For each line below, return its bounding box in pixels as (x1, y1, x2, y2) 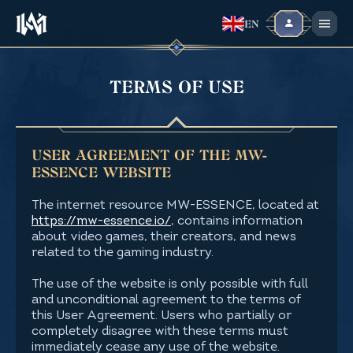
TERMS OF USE (109, 77, 244, 98)
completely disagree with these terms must (32, 325, 288, 338)
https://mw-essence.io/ (32, 215, 171, 228)
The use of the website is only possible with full (32, 278, 308, 291)
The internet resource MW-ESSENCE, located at (32, 199, 319, 212)
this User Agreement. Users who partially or (32, 310, 292, 322)
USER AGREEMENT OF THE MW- (32, 147, 267, 164)
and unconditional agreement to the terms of (32, 294, 301, 307)
